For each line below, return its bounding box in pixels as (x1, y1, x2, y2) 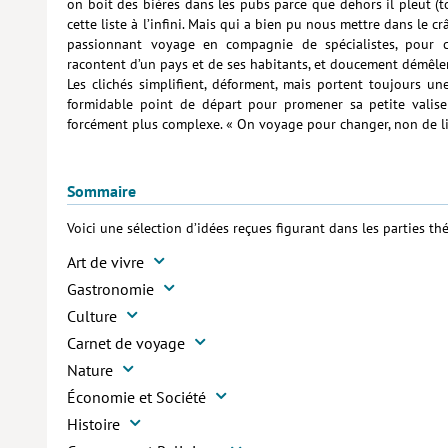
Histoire (67, 413, 121, 434)
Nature (67, 360, 114, 381)
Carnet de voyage (67, 333, 186, 354)
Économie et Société (67, 386, 207, 407)
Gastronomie (67, 279, 155, 300)
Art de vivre (67, 252, 145, 273)
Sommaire (67, 180, 137, 201)
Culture (67, 306, 118, 327)
